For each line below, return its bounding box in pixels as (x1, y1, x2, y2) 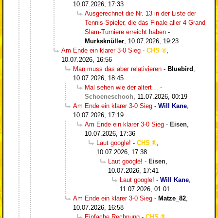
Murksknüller (85, 37, 124, 45)
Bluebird (167, 65, 193, 73)
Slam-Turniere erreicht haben (85, 28, 166, 36)
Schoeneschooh (85, 92, 133, 100)
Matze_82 (158, 194, 186, 202)
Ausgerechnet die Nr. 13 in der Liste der (85, 9, 196, 17)
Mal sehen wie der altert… (85, 83, 158, 91)
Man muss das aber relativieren (73, 65, 162, 73)
